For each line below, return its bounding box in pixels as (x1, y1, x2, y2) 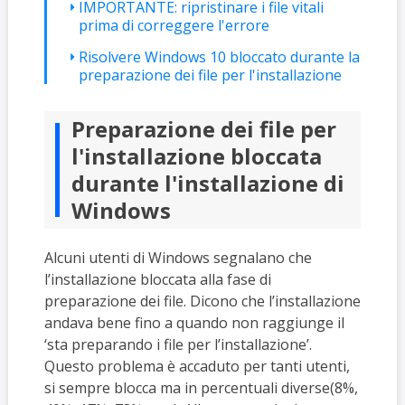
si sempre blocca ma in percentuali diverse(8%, (43, 378, 358, 398)
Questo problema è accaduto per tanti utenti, (43, 356, 350, 376)
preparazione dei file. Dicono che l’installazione (43, 291, 361, 311)
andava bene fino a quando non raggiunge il (43, 313, 344, 333)
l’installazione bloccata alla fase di (43, 269, 271, 289)
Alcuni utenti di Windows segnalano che (43, 248, 312, 268)
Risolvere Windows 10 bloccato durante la (78, 47, 360, 67)
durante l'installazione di (71, 168, 344, 198)
